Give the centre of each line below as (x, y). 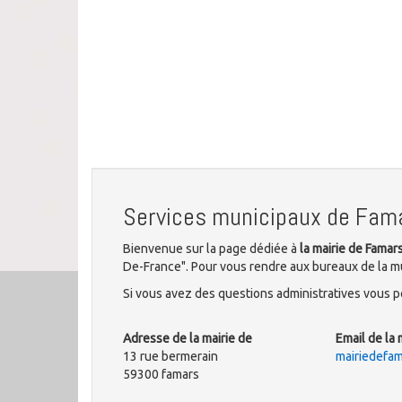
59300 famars (161, 374)
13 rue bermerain (170, 356)
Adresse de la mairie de (188, 338)
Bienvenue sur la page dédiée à (211, 249)
